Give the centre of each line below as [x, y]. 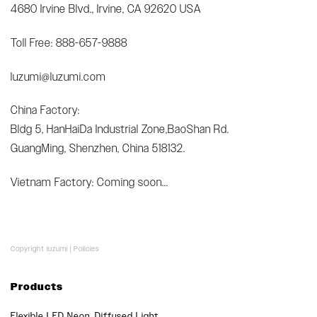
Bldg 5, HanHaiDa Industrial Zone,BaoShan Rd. [120, 129]
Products [37, 287]
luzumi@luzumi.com [58, 76]
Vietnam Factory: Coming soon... [90, 183]
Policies [87, 248]
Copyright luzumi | [42, 248]
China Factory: [45, 110]
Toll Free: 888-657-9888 [69, 42]
